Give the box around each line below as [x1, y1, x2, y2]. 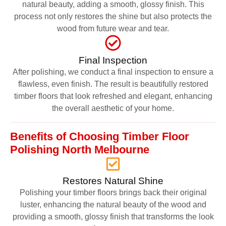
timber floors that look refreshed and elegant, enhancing [14, 91, 212, 100]
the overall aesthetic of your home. [52, 103, 174, 112]
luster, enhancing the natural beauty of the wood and [20, 200, 206, 209]
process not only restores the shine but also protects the [14, 12, 212, 21]
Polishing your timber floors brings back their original [19, 188, 207, 197]
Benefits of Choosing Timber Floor [10, 130, 189, 143]
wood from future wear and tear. [57, 24, 169, 33]
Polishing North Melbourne [10, 143, 149, 156]
